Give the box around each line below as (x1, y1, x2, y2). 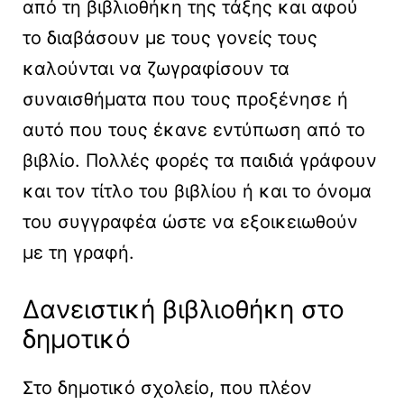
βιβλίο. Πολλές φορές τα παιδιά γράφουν (23, 150, 377, 172)
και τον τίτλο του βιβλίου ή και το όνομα (23, 180, 372, 203)
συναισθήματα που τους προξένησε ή (23, 88, 348, 111)
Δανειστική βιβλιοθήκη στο (23, 294, 344, 326)
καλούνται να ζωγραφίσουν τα (23, 58, 289, 80)
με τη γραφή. (23, 242, 134, 264)
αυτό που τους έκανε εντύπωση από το (23, 119, 365, 142)
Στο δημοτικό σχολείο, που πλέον (23, 377, 312, 399)
